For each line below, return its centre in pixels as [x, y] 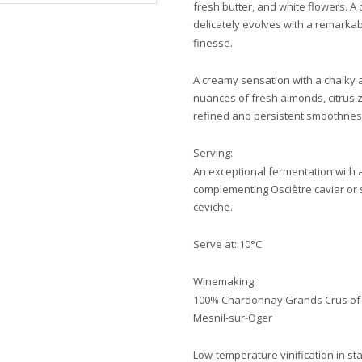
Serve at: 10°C [227, 244]
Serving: [213, 153]
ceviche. [214, 207]
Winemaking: [225, 281]
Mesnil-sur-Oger [233, 318]
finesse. [214, 43]
